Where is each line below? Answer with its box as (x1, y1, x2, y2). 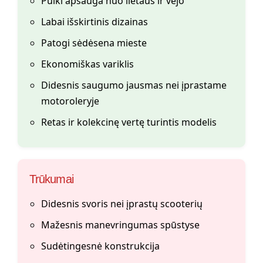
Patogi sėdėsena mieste (41, 36, 147, 50)
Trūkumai (29, 173, 73, 186)
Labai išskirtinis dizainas (41, 15, 148, 29)
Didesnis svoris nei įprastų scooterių (41, 197, 203, 211)
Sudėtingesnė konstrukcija (41, 240, 160, 253)
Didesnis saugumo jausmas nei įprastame (41, 79, 227, 92)
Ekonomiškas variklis (41, 58, 134, 71)
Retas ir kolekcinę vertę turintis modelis (41, 116, 217, 129)
